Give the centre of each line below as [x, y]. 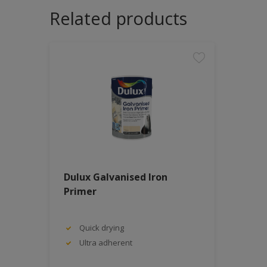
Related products [118, 18]
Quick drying [102, 228]
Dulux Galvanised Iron [116, 177]
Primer [80, 191]
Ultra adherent [106, 243]
